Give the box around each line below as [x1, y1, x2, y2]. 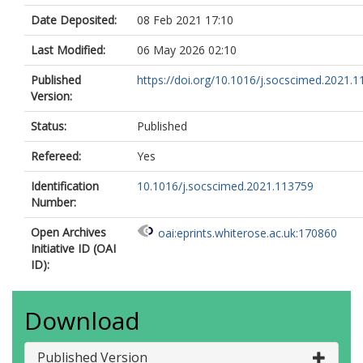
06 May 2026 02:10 [137, 42, 237, 58]
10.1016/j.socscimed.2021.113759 [137, 178, 314, 194]
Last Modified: [31, 42, 105, 58]
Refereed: [31, 148, 81, 164]
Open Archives [31, 224, 106, 240]
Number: [31, 194, 76, 210]
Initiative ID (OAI [31, 241, 116, 256]
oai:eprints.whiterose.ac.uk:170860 [158, 225, 337, 241]
